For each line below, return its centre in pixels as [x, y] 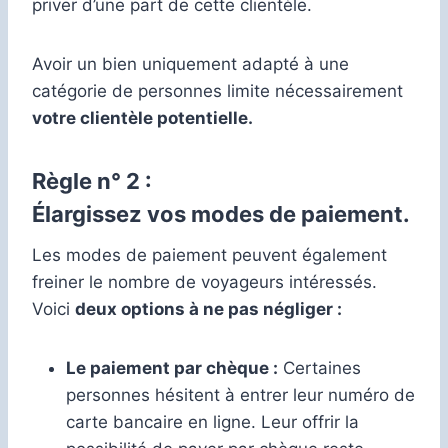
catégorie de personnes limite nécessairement [217, 90]
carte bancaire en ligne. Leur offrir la [212, 421]
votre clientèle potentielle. [142, 117]
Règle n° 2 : [92, 180]
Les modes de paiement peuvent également [209, 254]
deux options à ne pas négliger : [208, 308]
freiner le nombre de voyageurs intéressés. [204, 281]
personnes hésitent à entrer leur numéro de [240, 394]
